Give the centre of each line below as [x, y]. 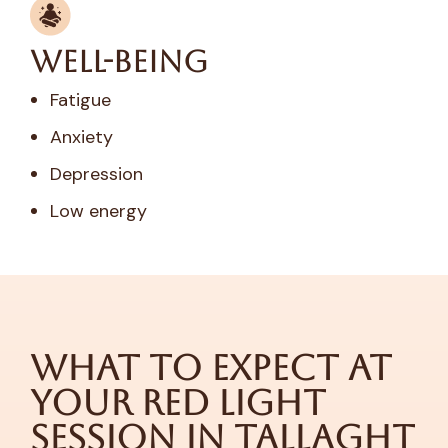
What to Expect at [211, 368]
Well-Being [119, 62]
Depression [96, 174]
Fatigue [80, 100]
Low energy [98, 211]
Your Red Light [178, 403]
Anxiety [81, 137]
